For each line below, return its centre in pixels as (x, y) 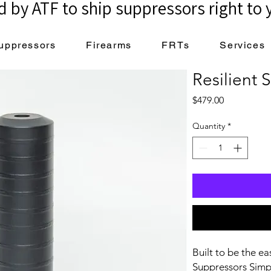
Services (243, 45)
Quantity (209, 126)
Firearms (109, 45)
